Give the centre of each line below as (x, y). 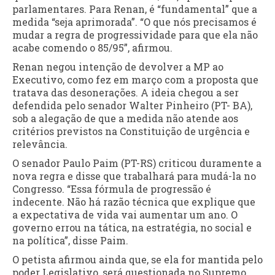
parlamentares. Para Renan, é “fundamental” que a (135, 9)
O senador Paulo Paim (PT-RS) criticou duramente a (137, 163)
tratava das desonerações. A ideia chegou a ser (126, 93)
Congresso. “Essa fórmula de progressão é (112, 189)
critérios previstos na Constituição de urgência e (131, 131)
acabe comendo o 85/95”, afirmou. (92, 48)
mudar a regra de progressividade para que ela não (135, 35)
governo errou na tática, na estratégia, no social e (132, 228)
